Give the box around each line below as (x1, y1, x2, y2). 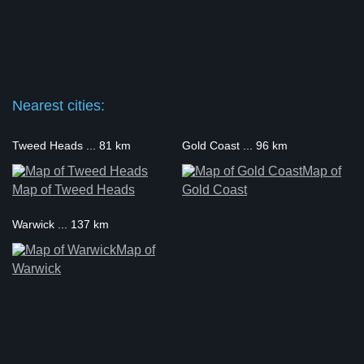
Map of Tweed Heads (12, 183, 135, 197)
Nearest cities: (12, 97, 105, 114)
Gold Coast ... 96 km (181, 139, 288, 152)
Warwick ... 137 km (12, 218, 109, 231)
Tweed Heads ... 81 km (12, 139, 131, 152)
